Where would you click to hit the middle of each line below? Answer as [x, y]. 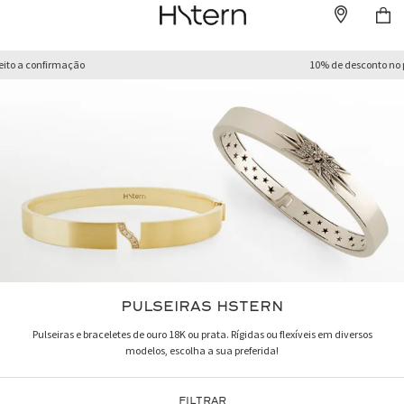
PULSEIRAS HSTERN [202, 306]
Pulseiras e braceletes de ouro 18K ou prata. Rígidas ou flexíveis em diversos [202, 334]
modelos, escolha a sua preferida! [202, 350]
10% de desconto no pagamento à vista [258, 64]
